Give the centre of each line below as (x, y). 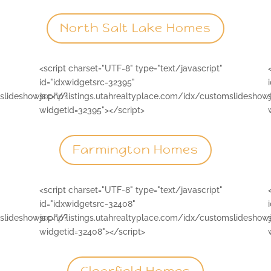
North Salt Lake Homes (135, 28)
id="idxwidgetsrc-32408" (87, 204)
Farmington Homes (135, 150)
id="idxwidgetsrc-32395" (87, 82)
